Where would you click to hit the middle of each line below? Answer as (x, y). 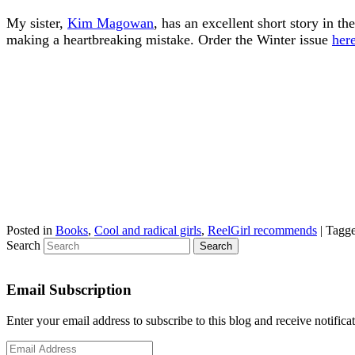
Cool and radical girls (148, 230)
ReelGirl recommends (262, 230)
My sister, (37, 23)
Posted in (29, 230)
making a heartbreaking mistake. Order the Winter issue (169, 39)
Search (23, 245)
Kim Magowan (111, 23)
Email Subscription (69, 290)
